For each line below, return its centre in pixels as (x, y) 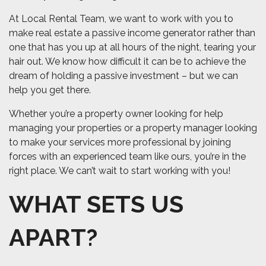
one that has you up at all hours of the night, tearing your (132, 47)
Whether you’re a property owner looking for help (116, 114)
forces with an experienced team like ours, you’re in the (127, 157)
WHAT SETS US (96, 204)
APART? (56, 237)
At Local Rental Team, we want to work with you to (121, 19)
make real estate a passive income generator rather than (132, 33)
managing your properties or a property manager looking (133, 128)
